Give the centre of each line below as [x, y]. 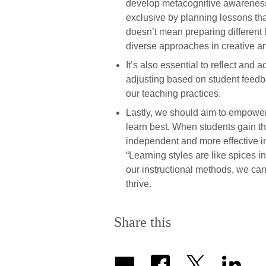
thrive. [139, 184]
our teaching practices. [173, 94]
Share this [142, 222]
